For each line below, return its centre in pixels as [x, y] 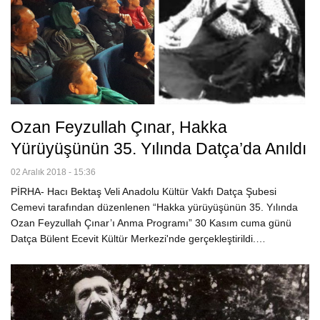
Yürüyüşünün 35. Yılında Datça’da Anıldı [159, 149]
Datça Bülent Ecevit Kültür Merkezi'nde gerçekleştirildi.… [138, 239]
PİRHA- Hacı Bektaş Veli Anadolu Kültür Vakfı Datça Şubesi [144, 192]
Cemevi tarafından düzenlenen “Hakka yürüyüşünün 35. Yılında [154, 207]
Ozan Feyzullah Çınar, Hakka [119, 127]
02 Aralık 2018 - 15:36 [53, 172]
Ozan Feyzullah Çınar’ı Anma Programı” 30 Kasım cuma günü [151, 223]
